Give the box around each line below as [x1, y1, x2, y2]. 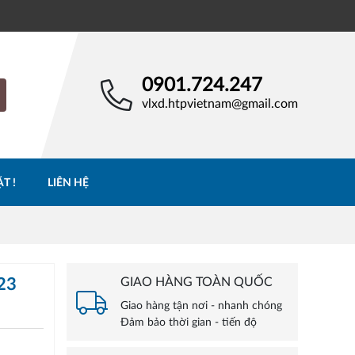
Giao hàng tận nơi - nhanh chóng [120, 300, 282, 312]
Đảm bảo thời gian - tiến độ [120, 317, 257, 329]
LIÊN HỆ [47, 177, 89, 189]
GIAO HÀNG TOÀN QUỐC [120, 276, 273, 289]
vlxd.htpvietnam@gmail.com [142, 97, 298, 111]
